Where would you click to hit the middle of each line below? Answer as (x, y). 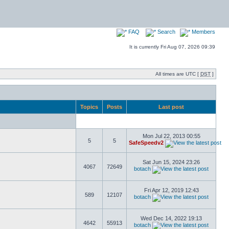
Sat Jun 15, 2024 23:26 (171, 162)
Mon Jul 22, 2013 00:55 (171, 136)
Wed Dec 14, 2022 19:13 (171, 218)
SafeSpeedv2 (146, 143)
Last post (171, 107)
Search (166, 32)
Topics (89, 107)
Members (203, 32)
